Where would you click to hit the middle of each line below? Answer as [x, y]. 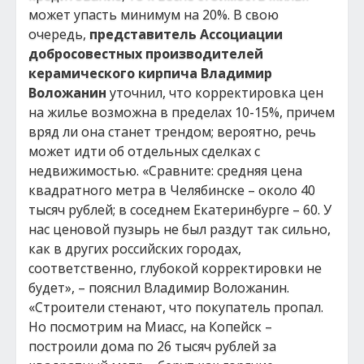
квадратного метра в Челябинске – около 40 [172, 190]
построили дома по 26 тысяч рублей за [152, 346]
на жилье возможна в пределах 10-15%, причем [182, 112]
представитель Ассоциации [186, 34]
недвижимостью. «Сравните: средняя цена [165, 171]
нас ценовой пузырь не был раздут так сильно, [180, 229]
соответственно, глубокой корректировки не [175, 268]
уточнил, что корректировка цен [215, 93]
